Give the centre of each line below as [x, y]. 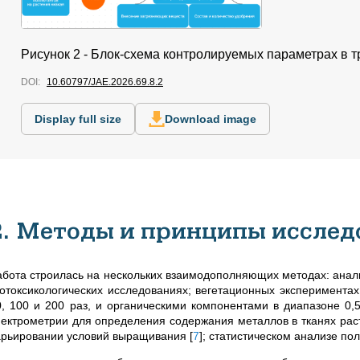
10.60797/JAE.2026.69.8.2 [105, 82]
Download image [211, 119]
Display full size [78, 119]
